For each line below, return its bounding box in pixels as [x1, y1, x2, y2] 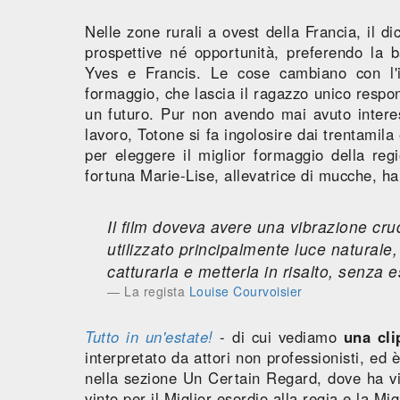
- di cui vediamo [212, 325, 344, 347]
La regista [124, 281, 189, 300]
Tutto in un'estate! [85, 325, 213, 347]
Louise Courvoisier [188, 281, 303, 300]
